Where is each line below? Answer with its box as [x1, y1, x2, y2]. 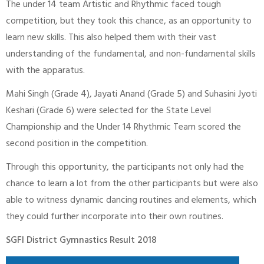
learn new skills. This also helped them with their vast [6, 29, 216, 47]
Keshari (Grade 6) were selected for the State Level [6, 103, 211, 120]
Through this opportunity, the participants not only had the [6, 159, 244, 177]
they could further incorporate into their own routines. [6, 209, 223, 226]
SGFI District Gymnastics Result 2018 [6, 232, 157, 250]
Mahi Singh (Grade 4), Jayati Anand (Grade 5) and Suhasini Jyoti [6, 86, 257, 104]
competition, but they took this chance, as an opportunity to [6, 13, 252, 31]
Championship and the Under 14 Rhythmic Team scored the [6, 119, 241, 137]
